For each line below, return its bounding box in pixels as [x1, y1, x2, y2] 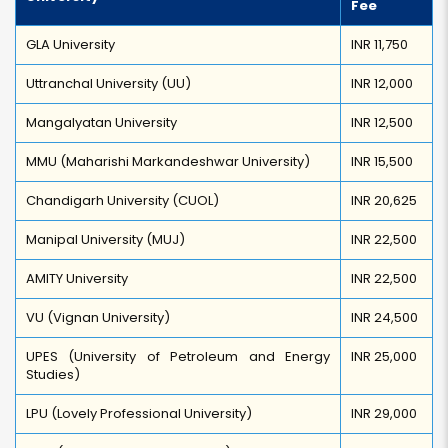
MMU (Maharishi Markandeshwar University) [26, 152, 310, 171]
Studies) [26, 365, 80, 384]
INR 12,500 [351, 113, 413, 132]
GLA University [26, 35, 115, 54]
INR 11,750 [351, 35, 408, 54]
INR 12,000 [351, 74, 413, 93]
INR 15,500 [351, 152, 413, 171]
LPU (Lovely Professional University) [26, 404, 252, 423]
